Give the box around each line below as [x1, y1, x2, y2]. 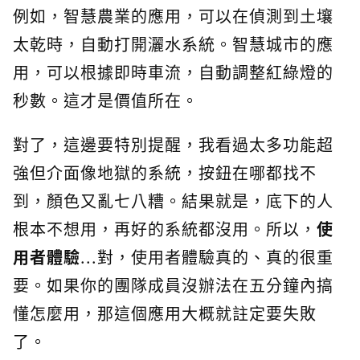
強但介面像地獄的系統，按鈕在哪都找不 [13, 161, 317, 185]
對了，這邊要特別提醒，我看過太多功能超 [13, 133, 333, 157]
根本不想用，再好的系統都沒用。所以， [13, 217, 317, 241]
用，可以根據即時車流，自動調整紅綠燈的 [13, 60, 333, 84]
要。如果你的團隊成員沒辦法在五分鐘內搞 [13, 273, 333, 297]
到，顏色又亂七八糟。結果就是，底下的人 [13, 189, 333, 213]
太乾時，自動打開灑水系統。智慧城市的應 [13, 32, 333, 56]
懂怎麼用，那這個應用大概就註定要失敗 [13, 301, 317, 325]
